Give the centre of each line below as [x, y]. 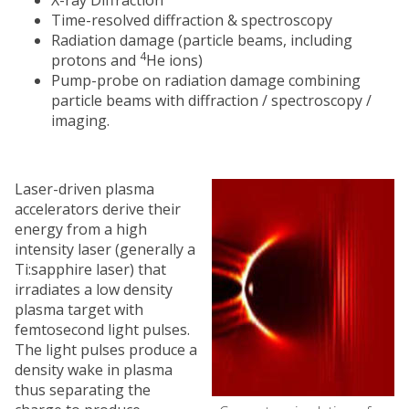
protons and [95, 60]
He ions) [174, 60]
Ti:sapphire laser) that [90, 269]
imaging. [80, 120]
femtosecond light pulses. [102, 329]
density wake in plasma [94, 369]
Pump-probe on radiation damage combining [206, 80]
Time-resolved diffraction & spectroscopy [192, 20]
